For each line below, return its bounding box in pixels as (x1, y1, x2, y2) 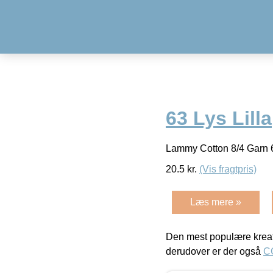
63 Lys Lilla (166, 107, 272, 130)
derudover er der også (166, 246, 263, 257)
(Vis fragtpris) (199, 163, 257, 174)
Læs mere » (190, 196, 241, 207)
